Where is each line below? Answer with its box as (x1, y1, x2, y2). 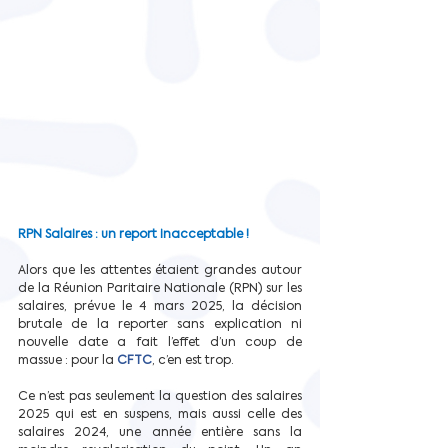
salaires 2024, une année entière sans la (18, 424, 302, 440)
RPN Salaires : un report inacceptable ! (18, 226, 249, 242)
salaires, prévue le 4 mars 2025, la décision (18, 298, 302, 314)
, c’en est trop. (152, 352, 234, 368)
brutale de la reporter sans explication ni (18, 316, 302, 332)
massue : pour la (18, 352, 117, 368)
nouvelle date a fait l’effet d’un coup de (18, 334, 302, 350)
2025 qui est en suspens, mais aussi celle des (18, 406, 302, 422)
